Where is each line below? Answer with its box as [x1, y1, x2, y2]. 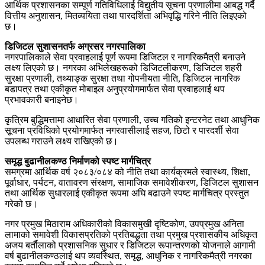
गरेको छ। [5, 199, 38, 209]
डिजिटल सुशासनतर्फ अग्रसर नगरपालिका [5, 41, 146, 52]
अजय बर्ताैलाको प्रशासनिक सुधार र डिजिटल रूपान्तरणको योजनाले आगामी [5, 240, 256, 251]
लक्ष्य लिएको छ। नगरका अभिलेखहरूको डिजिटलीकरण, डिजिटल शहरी [5, 63, 242, 73]
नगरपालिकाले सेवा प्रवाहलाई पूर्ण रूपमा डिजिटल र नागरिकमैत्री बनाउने [5, 52, 245, 63]
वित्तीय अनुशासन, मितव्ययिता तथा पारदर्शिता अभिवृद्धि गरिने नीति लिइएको [5, 11, 247, 21]
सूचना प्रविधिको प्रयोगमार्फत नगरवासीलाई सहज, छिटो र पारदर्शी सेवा [5, 125, 239, 136]
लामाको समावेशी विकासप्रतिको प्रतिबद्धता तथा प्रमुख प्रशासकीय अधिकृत [5, 230, 257, 240]
